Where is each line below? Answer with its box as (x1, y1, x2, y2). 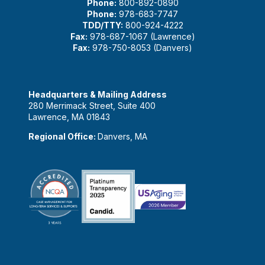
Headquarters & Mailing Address (28, 89, 167, 99)
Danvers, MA (98, 131, 147, 141)
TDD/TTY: (82, 20, 123, 30)
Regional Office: (28, 131, 98, 141)
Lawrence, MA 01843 (28, 111, 110, 122)
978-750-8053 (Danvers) (90, 42, 192, 53)
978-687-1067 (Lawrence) (87, 31, 195, 41)
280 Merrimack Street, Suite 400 (28, 100, 156, 111)
